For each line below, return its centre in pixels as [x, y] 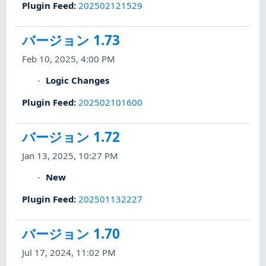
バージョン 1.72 [71, 137]
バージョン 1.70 [71, 233]
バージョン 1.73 [71, 40]
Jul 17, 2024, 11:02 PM [69, 253]
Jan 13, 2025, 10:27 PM [70, 156]
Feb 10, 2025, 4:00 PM [69, 59]
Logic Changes [78, 80]
